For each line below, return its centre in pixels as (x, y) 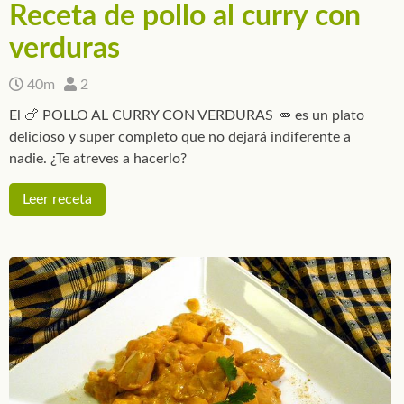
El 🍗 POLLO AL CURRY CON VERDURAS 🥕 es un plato (187, 115)
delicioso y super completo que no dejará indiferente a (180, 137)
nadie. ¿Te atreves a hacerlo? (98, 158)
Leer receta (57, 199)
